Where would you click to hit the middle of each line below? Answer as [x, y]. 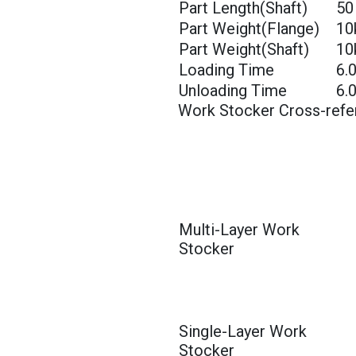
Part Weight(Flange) [249, 28]
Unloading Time [233, 90]
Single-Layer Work [243, 331]
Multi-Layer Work [239, 229]
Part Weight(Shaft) [244, 49]
